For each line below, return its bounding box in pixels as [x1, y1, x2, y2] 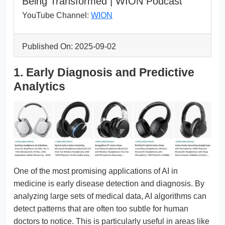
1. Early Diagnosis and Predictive [14, 65, 194, 79]
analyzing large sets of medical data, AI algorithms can [14, 191, 206, 200]
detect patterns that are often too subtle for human [14, 204, 188, 213]
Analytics [14, 79, 65, 93]
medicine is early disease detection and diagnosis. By [14, 179, 204, 188]
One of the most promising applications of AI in [14, 166, 178, 175]
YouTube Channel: [22, 11, 91, 20]
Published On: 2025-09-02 [22, 42, 116, 51]
